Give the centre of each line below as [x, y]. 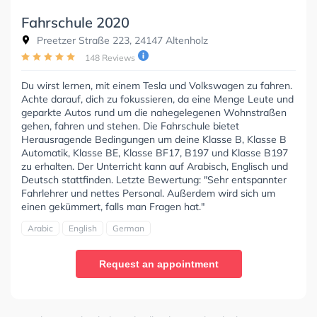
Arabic [40, 229]
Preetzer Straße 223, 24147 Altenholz [121, 41]
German [128, 229]
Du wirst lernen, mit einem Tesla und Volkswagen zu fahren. [157, 86]
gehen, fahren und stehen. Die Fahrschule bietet [130, 126]
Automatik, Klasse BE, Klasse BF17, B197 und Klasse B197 [155, 153]
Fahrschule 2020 [75, 23]
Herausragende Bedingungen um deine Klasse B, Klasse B [154, 140]
